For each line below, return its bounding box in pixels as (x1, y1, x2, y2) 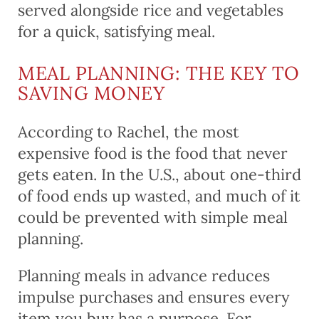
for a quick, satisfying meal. (18, 21, 215, 41)
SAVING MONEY (18, 80, 164, 105)
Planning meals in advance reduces (18, 265, 270, 286)
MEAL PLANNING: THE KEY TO (18, 61, 300, 85)
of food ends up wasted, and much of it (18, 185, 300, 206)
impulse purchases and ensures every (18, 286, 290, 307)
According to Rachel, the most (18, 121, 239, 142)
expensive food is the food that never (18, 142, 288, 163)
